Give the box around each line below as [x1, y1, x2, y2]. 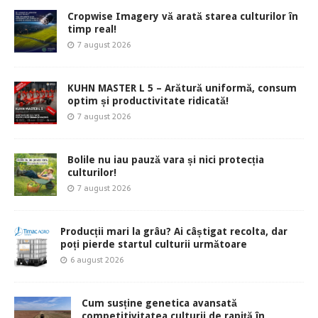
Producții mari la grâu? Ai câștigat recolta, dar [60, 226, 287, 238]
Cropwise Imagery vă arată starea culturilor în [67, 11, 298, 23]
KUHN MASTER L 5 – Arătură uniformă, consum [67, 82, 297, 94]
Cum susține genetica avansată [82, 297, 237, 309]
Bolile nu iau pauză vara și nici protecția [67, 154, 264, 166]
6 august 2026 [70, 253, 124, 267]
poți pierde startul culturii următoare [60, 238, 247, 251]
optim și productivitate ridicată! [67, 95, 229, 107]
